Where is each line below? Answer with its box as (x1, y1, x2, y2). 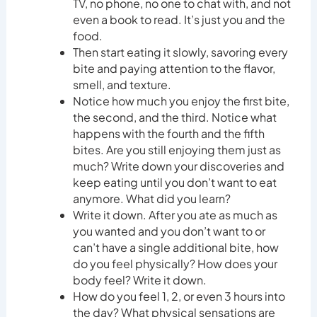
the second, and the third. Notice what (72, 110, 277, 125)
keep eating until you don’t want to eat (72, 175, 277, 190)
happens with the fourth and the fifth (72, 126, 265, 142)
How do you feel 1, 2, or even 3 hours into (72, 289, 285, 304)
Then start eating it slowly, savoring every (72, 45, 288, 60)
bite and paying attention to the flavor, (72, 61, 275, 76)
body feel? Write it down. (72, 272, 209, 288)
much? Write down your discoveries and (72, 158, 284, 174)
